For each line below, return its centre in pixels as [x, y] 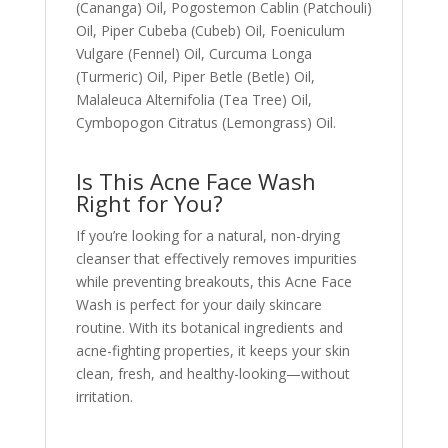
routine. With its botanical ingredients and [209, 327]
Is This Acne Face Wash [195, 181]
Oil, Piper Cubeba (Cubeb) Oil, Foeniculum [210, 30]
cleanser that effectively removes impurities [216, 258]
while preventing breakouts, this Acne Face [213, 281]
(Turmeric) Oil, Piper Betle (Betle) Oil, [195, 76]
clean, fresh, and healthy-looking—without [212, 373]
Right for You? [149, 203]
